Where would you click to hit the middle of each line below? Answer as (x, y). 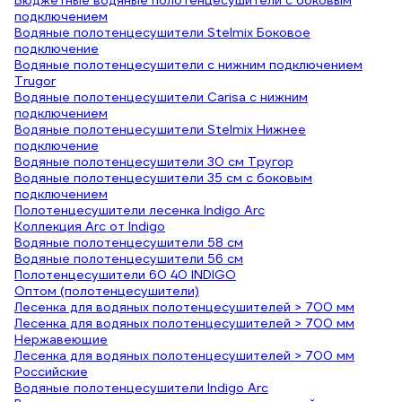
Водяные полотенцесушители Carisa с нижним (161, 97)
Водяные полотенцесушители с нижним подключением (188, 65)
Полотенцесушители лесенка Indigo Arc (140, 210)
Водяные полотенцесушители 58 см (129, 242)
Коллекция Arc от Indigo (90, 226)
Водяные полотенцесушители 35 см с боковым (163, 178)
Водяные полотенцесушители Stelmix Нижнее (160, 129)
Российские (51, 371)
